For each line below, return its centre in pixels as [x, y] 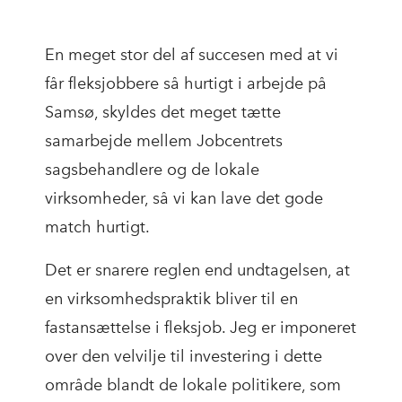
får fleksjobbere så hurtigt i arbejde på [186, 84]
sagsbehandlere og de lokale [152, 170]
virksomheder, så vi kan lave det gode [184, 199]
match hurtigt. [97, 227]
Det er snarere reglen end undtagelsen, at [197, 271]
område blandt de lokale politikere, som [193, 385]
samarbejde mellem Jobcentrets [164, 141]
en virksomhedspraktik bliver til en [171, 299]
